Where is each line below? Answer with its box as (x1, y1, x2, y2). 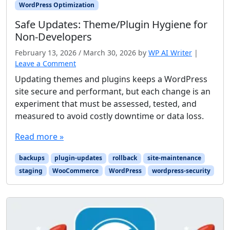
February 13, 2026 (15, 48, 76, 58)
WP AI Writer (148, 48, 192, 58)
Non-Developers (15, 30, 92, 44)
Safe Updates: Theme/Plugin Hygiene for (15, 17, 207, 32)
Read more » (15, 131, 64, 143)
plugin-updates (54, 154, 103, 163)
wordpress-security (151, 166, 210, 175)
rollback (112, 154, 137, 163)
